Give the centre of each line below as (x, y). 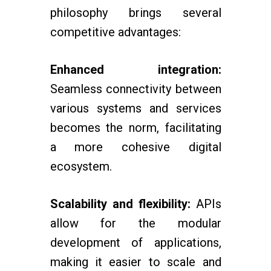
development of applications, (135, 243)
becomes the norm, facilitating (135, 128)
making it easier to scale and (135, 262)
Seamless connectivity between (135, 89)
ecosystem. (81, 166)
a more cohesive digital (135, 147)
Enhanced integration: (135, 70)
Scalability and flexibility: (120, 204)
